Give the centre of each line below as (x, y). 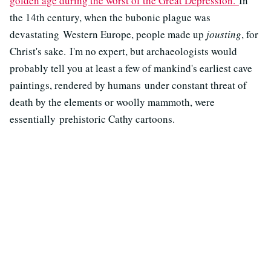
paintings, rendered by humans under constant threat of (128, 85)
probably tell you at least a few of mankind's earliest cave (131, 68)
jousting (224, 34)
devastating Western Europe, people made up (108, 34)
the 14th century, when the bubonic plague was (110, 17)
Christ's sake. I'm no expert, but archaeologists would (123, 51)
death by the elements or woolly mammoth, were (112, 102)
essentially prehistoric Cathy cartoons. (92, 119)
